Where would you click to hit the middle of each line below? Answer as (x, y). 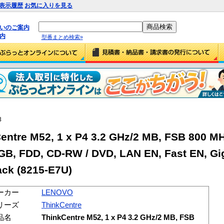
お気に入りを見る (49, 5)
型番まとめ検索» (62, 37)
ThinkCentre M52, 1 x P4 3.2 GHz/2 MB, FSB (118, 217)
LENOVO (57, 192)
